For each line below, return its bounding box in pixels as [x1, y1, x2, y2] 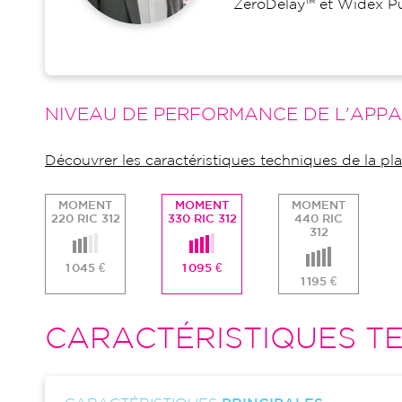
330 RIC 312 [167, 214, 237, 224]
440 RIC [294, 214, 343, 224]
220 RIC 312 [50, 214, 120, 224]
